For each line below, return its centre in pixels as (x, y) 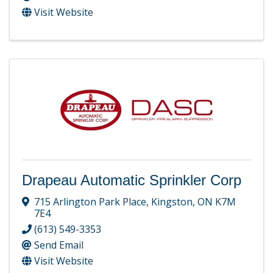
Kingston (172, 202)
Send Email (59, 245)
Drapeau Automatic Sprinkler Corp (132, 180)
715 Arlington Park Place (90, 202)
